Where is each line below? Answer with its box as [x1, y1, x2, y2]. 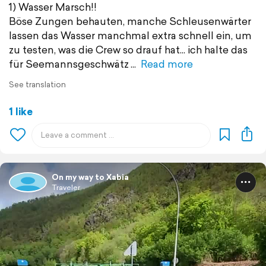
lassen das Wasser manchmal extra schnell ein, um [9, 28, 252, 43]
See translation [9, 79, 66, 91]
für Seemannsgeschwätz [9, 56, 129, 72]
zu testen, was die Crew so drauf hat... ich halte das [9, 42, 248, 58]
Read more [141, 56, 193, 72]
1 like [9, 104, 33, 119]
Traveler [52, 182, 80, 193]
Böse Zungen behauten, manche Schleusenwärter [9, 14, 251, 29]
